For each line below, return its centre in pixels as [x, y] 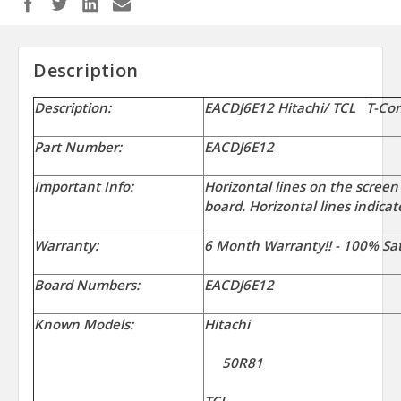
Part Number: [89, 147]
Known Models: [84, 324]
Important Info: [84, 187]
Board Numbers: [87, 285]
